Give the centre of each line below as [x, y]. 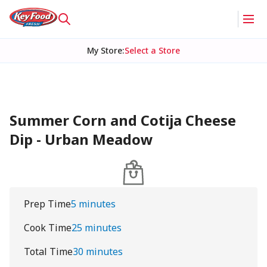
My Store [104, 50]
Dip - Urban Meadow [81, 139]
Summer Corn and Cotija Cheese [123, 120]
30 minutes [98, 252]
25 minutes [97, 228]
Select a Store [152, 50]
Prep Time [47, 204]
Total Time [48, 252]
